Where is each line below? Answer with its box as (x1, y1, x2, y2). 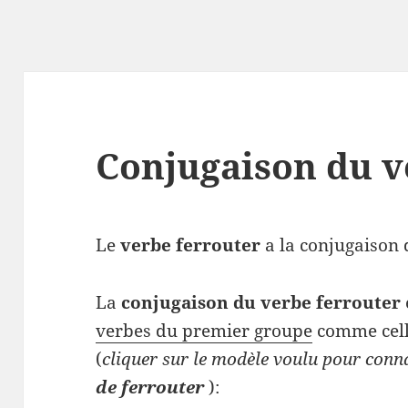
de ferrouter (96, 375, 205, 400)
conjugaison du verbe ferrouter (121, 291, 402, 315)
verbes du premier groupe (96, 319, 313, 343)
